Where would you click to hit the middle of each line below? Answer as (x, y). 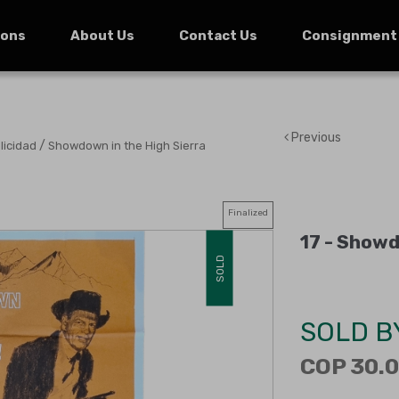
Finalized (248, 213)
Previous (315, 138)
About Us (102, 35)
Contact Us (218, 35)
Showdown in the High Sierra (127, 146)
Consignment (349, 35)
